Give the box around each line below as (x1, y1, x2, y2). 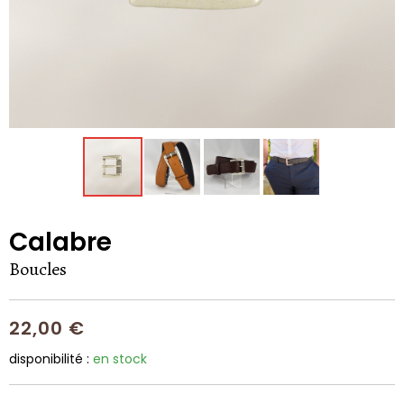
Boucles (9, 256, 67, 281)
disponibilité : (9, 349, 93, 368)
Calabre (9, 224, 112, 260)
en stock (93, 349, 147, 368)
